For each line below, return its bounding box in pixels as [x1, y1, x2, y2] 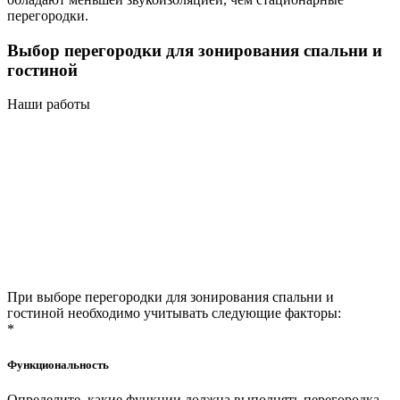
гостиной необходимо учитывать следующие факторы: [7, 305, 341, 321]
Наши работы [7, 96, 90, 112]
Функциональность [7, 357, 109, 371]
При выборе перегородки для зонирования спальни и [7, 289, 334, 305]
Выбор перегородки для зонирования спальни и [7, 40, 382, 60]
